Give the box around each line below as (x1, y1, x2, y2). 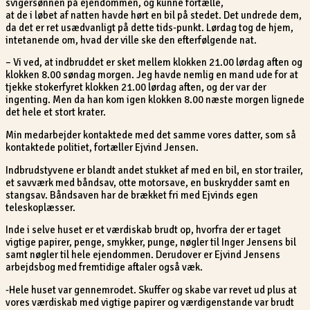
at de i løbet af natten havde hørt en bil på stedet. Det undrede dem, (6, 8, 302, 21)
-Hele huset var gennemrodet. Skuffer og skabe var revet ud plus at (6, 283, 297, 296)
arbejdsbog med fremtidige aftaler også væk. (6, 261, 203, 274)
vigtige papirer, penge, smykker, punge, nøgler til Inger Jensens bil (6, 236, 296, 249)
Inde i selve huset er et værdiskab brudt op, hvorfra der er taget (6, 224, 281, 237)
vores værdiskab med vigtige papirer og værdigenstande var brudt (6, 295, 294, 309)
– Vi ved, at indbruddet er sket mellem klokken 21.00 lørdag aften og (6, 56, 302, 69)
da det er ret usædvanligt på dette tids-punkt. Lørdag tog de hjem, (6, 21, 293, 34)
